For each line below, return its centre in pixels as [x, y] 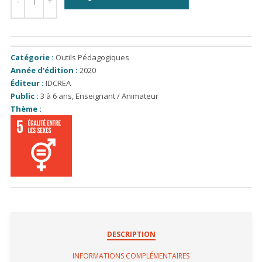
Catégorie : [33, 57]
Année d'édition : [44, 70]
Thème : [26, 108]
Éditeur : [27, 83]
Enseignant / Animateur [117, 96]
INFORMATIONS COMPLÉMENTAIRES [131, 256]
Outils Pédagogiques [92, 57]
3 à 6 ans [56, 96]
